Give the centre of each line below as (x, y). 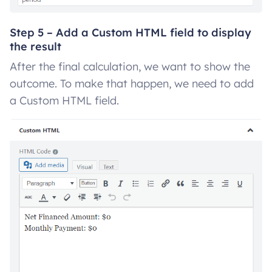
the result (36, 46)
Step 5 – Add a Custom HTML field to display (131, 32)
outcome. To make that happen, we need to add (132, 83)
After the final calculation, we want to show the (130, 66)
